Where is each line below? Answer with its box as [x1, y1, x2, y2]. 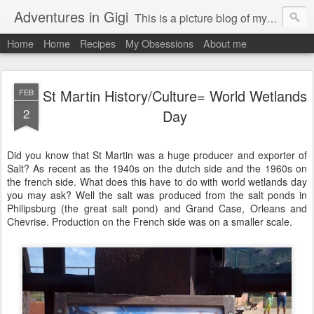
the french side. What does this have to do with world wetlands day [7, 175, 307, 189]
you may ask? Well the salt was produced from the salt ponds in [7, 188, 307, 202]
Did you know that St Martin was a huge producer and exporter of [7, 148, 307, 162]
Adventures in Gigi [14, 6, 128, 27]
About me [203, 36, 247, 50]
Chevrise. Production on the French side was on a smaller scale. [7, 214, 292, 228]
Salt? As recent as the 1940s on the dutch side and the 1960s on [7, 161, 307, 175]
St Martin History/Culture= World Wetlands [42, 86, 307, 106]
